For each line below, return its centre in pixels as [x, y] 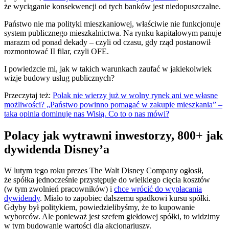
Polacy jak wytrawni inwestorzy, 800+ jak [113, 135]
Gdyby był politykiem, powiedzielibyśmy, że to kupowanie [99, 208]
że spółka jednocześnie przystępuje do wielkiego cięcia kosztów [107, 180]
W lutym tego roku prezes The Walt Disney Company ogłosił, [104, 171]
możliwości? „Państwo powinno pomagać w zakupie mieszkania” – [113, 104]
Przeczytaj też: [28, 95]
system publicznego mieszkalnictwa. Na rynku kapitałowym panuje [113, 33]
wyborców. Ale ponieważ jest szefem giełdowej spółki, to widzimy [112, 217]
